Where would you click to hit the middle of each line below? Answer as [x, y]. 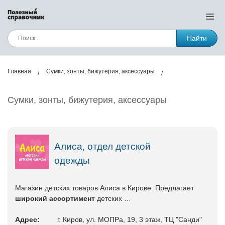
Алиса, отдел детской [102, 146]
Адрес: [27, 219]
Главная [19, 71]
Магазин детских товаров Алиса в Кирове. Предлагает [104, 188]
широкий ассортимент [55, 198]
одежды [72, 160]
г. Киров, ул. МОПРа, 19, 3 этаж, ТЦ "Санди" [130, 219]
